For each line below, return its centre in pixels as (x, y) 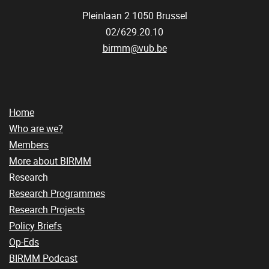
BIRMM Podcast (43, 258)
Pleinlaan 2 (106, 16)
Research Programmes (57, 194)
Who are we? (36, 129)
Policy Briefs (35, 226)
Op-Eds (24, 242)
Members (29, 145)
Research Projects (47, 210)
